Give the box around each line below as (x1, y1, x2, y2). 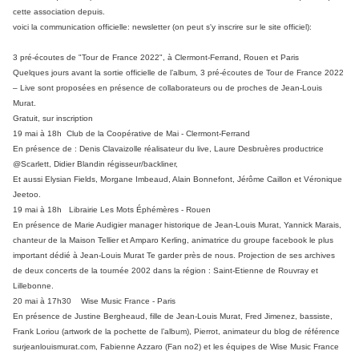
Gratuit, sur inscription (13, 114, 93, 123)
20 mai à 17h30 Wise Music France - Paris (13, 296, 175, 306)
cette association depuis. (13, 7, 105, 17)
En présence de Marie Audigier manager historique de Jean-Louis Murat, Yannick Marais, (13, 220, 341, 230)
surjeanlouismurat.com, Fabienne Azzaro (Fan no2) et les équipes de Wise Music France (13, 342, 339, 352)
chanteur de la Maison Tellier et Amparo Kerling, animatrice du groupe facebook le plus (13, 236, 333, 245)
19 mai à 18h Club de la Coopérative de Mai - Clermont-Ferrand (13, 129, 252, 139)
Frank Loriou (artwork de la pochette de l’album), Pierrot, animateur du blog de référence (13, 327, 340, 337)
